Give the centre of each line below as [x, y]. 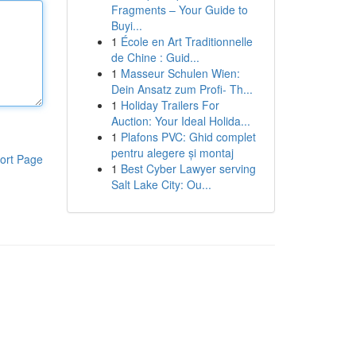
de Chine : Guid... [155, 57]
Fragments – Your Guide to [179, 10]
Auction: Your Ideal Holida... [180, 121]
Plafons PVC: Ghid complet [188, 137]
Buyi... [126, 25]
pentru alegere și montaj [172, 153]
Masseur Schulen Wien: [180, 73]
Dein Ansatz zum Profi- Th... [182, 89]
